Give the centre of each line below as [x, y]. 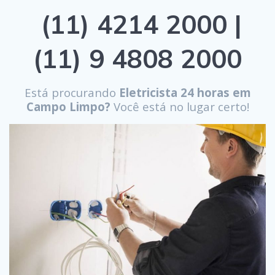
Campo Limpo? [68, 107]
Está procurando [70, 93]
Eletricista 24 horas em [183, 93]
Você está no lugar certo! [180, 107]
